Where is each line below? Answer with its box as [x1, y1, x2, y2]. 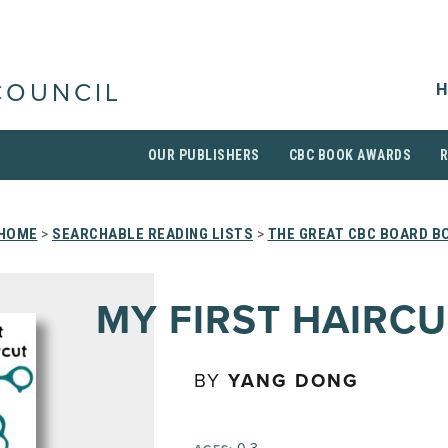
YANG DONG [228, 370, 359, 392]
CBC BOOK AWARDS [288, 147, 411, 163]
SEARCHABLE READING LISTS [52, 225, 253, 243]
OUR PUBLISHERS [147, 147, 260, 163]
